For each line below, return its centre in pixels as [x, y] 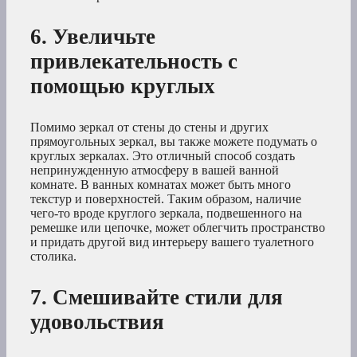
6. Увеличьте [93, 36]
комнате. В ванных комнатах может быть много [161, 184]
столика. [53, 256]
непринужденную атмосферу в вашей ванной [155, 170]
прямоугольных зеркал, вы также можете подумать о [174, 141]
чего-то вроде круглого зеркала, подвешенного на [166, 213]
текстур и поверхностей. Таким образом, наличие [166, 198]
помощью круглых [123, 86]
